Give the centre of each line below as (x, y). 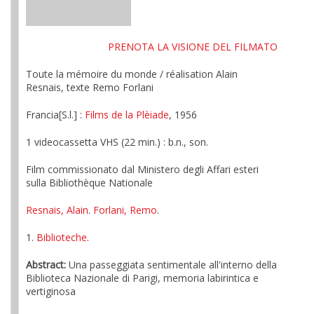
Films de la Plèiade (127, 115)
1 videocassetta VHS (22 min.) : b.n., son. (117, 142)
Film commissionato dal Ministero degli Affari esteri (142, 169)
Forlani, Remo (125, 210)
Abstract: (46, 265)
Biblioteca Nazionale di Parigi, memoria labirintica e (142, 278)
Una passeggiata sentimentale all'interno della (171, 265)
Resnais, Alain (57, 210)
